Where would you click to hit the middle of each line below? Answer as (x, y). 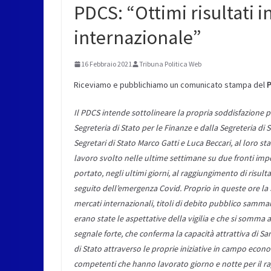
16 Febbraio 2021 (106, 64)
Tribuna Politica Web (170, 64)
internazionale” (138, 38)
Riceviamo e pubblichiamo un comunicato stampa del (170, 85)
